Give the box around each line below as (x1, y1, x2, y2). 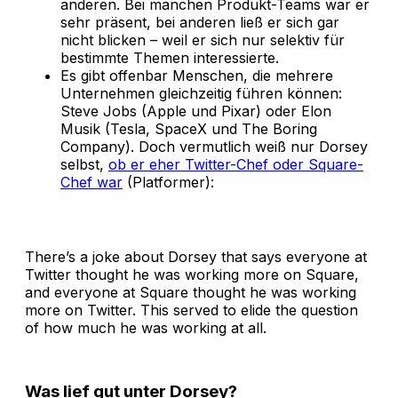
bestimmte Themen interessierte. (60, 48, 279, 67)
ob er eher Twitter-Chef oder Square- (108, 155, 363, 173)
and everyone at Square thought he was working (25, 283, 356, 301)
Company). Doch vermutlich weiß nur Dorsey (60, 137, 368, 155)
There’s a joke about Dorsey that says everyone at (25, 247, 367, 266)
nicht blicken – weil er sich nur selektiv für (60, 30, 345, 49)
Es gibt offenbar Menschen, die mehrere (60, 66, 333, 84)
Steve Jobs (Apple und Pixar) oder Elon (60, 101, 331, 120)
